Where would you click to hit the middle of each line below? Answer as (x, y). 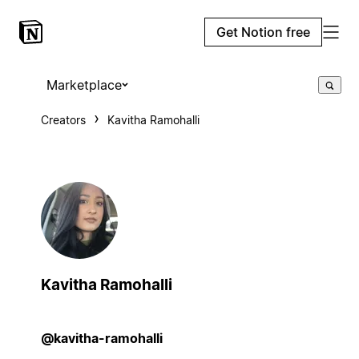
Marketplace (84, 85)
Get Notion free (263, 32)
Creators (63, 120)
